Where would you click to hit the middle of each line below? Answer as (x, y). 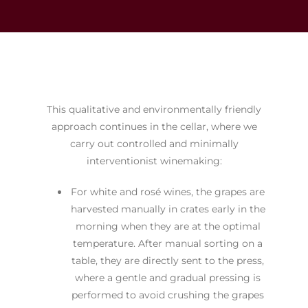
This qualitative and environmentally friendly (154, 109)
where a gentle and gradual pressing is (168, 277)
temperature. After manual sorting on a (168, 243)
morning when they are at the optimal (168, 226)
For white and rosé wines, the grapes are (168, 191)
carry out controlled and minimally (154, 143)
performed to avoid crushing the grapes (168, 295)
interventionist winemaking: (154, 161)
